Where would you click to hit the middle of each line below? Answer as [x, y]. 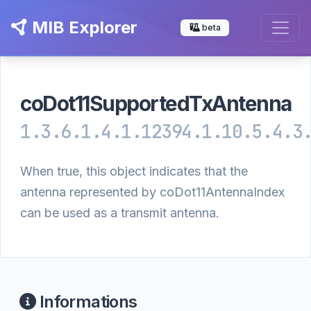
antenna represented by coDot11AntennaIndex [152, 192]
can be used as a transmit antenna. [120, 213]
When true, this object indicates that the [134, 171]
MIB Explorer [83, 27]
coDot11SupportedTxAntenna [156, 103]
